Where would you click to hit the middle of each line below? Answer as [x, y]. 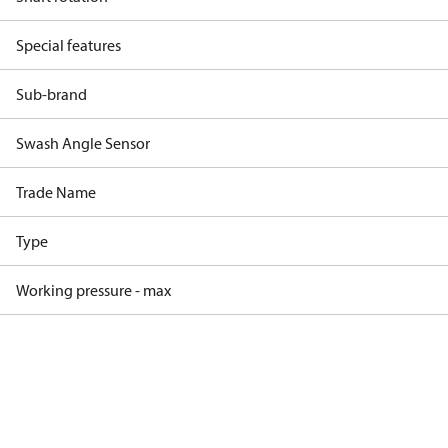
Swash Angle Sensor [83, 143]
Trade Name [56, 192]
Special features [68, 45]
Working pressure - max [93, 290]
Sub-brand [51, 94]
